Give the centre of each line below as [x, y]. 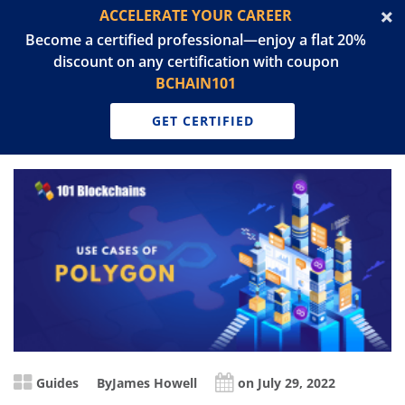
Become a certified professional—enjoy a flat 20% [196, 40]
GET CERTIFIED [202, 121]
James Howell [155, 383]
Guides [57, 383]
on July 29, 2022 [287, 383]
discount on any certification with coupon [196, 61]
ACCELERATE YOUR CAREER [196, 15]
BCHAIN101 [196, 83]
